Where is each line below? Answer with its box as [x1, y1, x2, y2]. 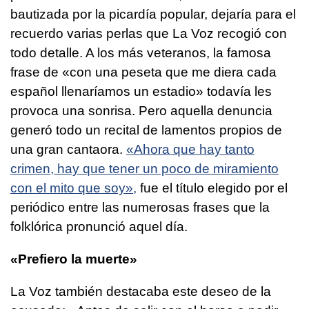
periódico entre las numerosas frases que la [10, 200, 270, 215]
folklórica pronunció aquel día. [10, 219, 188, 235]
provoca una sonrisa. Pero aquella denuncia [10, 103, 272, 119]
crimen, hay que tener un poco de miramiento [10, 161, 279, 177]
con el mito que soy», [10, 181, 137, 196]
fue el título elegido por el [137, 181, 288, 196]
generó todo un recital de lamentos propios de [10, 123, 282, 138]
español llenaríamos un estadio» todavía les [10, 84, 272, 99]
